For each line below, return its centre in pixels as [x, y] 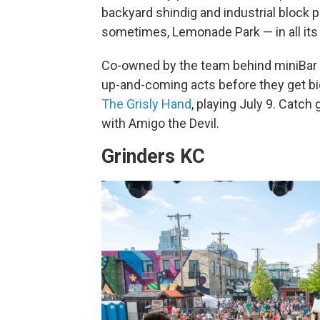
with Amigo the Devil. [160, 124]
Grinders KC [153, 157]
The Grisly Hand [146, 104]
